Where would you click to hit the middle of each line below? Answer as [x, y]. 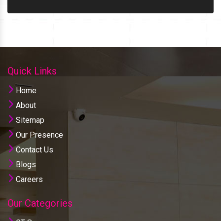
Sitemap [29, 120]
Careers [28, 179]
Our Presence [38, 135]
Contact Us [34, 149]
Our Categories [40, 203]
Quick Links [32, 71]
